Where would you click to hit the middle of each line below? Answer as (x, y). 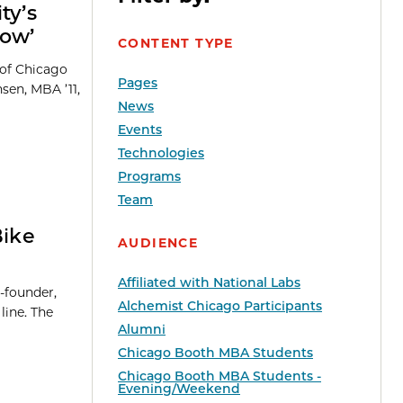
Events (140, 130)
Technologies (161, 153)
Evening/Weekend (179, 389)
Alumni (142, 330)
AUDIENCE (158, 243)
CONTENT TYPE (176, 44)
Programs (149, 177)
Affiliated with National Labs (209, 283)
